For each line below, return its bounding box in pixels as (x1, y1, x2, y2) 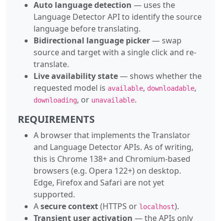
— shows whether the (118, 70, 202, 81)
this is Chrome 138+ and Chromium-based (34, 153, 190, 164)
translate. (34, 58, 69, 70)
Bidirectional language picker (34, 35, 150, 46)
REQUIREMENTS (18, 112, 95, 126)
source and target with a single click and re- (34, 46, 196, 58)
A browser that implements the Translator (34, 129, 190, 141)
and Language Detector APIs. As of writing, (34, 141, 193, 152)
